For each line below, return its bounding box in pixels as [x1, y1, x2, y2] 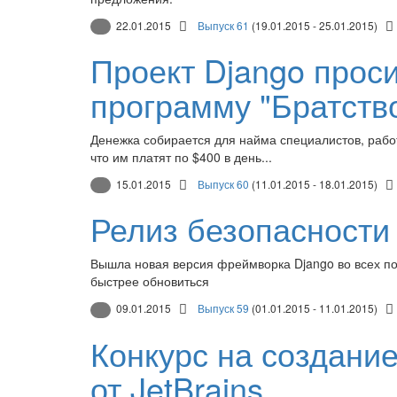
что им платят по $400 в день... [90, 147, 272, 166]
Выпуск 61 [198, 17, 249, 33]
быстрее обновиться [90, 272, 209, 291]
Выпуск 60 [198, 175, 249, 191]
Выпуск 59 [198, 300, 249, 316]
